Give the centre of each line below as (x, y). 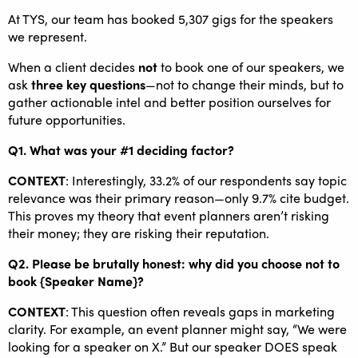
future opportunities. (67, 119)
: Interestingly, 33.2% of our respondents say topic (206, 180)
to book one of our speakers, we (251, 66)
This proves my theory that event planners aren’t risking (169, 215)
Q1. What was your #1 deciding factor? (121, 149)
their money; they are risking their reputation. (139, 233)
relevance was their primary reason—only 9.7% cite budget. (179, 197)
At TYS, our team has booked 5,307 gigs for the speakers (171, 18)
